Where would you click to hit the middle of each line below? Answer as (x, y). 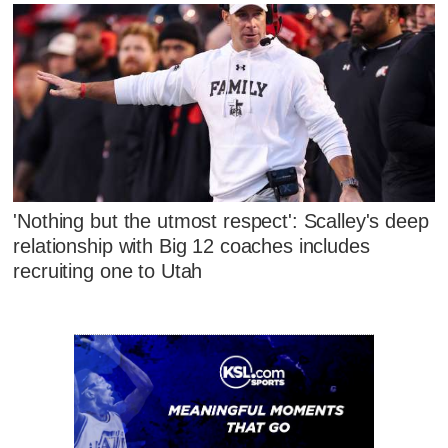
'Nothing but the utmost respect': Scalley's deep (221, 221)
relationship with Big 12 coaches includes (191, 246)
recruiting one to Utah (108, 271)
